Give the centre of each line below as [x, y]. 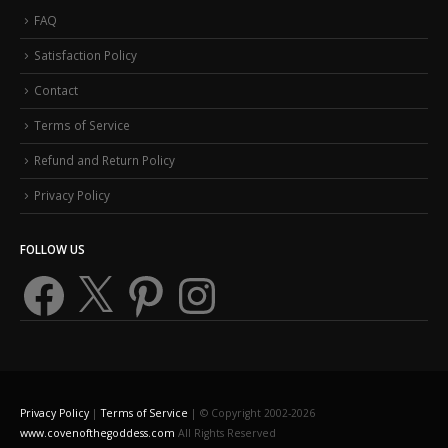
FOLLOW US [52, 249]
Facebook [47, 276]
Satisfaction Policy [85, 55]
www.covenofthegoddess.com [97, 433]
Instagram [200, 276]
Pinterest [146, 276]
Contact [56, 90]
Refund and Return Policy [104, 159]
